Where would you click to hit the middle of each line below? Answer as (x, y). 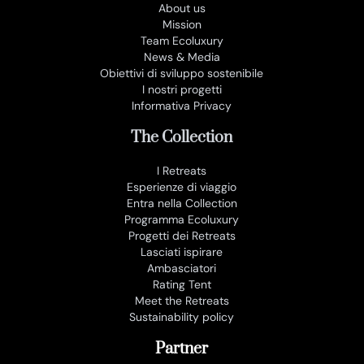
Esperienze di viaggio (182, 187)
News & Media (182, 57)
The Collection (182, 138)
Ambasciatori (182, 269)
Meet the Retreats (182, 301)
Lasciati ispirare (182, 252)
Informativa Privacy (182, 106)
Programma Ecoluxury (182, 220)
